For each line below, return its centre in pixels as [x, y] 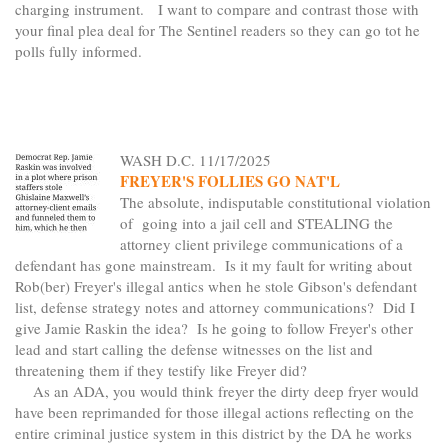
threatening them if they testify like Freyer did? [161, 370]
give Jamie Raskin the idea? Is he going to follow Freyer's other [214, 328]
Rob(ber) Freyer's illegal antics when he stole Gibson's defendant [216, 286]
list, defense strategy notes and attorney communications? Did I [215, 307]
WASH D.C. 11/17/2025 [195, 160]
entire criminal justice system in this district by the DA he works [213, 433]
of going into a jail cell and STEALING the [256, 223]
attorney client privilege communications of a [261, 244]
